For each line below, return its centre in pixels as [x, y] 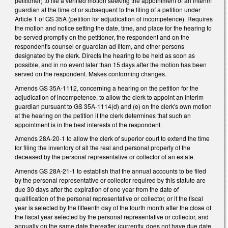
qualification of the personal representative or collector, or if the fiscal [109, 198]
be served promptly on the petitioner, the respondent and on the [102, 37]
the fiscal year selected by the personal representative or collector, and [112, 216]
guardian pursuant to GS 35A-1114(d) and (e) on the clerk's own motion [113, 106]
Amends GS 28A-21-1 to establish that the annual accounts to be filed [110, 170]
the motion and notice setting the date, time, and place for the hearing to [113, 27]
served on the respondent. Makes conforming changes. [91, 73]
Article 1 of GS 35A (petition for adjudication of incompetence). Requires [114, 18]
